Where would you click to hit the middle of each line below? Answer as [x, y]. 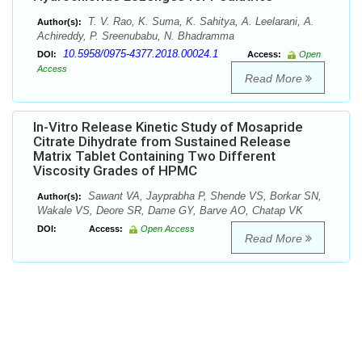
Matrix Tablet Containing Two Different [154, 156]
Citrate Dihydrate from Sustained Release [162, 142]
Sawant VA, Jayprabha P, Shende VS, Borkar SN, [203, 196]
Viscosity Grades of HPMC [115, 171]
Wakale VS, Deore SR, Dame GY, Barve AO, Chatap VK [170, 211]
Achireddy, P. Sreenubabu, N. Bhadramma [136, 36]
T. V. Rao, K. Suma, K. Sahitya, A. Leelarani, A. [200, 22]
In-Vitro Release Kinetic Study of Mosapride [168, 127]
